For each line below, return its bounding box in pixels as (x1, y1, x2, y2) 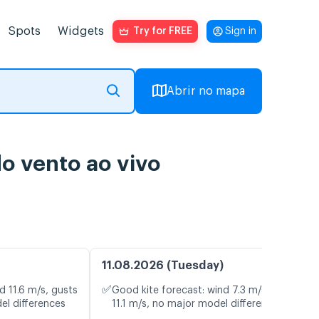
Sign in (225, 26, 256, 36)
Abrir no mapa (167, 85, 245, 97)
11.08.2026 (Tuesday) (102, 260, 224, 272)
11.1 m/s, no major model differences (112, 299, 283, 310)
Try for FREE (133, 26, 192, 36)
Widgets (58, 26, 104, 37)
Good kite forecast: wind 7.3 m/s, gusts (112, 286, 298, 296)
